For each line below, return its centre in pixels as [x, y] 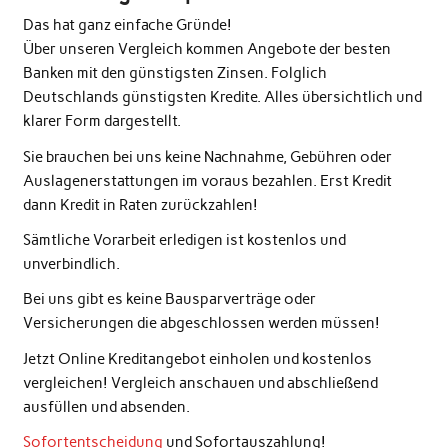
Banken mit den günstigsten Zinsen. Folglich [174, 73]
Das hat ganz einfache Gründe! [127, 25]
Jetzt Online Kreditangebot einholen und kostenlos [197, 358]
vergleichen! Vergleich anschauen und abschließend [200, 382]
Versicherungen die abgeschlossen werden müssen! [201, 323]
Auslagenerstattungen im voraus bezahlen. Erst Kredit [207, 180]
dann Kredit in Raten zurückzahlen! [140, 204]
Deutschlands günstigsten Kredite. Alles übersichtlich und [222, 97]
